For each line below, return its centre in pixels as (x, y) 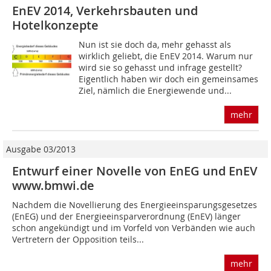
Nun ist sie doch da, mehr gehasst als (155, 45)
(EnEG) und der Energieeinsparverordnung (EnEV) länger (126, 217)
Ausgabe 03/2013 (41, 149)
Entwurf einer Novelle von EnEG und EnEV (135, 171)
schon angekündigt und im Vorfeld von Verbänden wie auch (134, 228)
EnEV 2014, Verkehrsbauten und (105, 11)
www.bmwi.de (53, 186)
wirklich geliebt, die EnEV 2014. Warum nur (166, 56)
